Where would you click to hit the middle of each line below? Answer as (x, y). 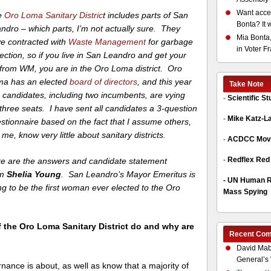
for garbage (170, 41)
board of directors (103, 81)
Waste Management (107, 41)
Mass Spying (245, 192)
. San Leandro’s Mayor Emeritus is (129, 174)
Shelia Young (34, 174)
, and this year (165, 81)
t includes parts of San (146, 15)
